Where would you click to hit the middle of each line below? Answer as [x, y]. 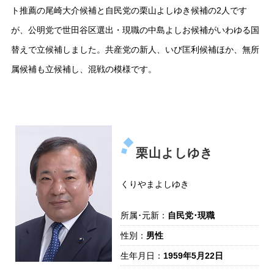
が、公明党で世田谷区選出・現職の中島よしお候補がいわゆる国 [135, 30]
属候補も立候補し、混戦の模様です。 [84, 69]
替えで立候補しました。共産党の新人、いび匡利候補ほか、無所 [135, 50]
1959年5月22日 [193, 256]
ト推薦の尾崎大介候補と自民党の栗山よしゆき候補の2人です [129, 11]
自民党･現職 [191, 216]
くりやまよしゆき [154, 184]
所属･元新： [144, 216]
